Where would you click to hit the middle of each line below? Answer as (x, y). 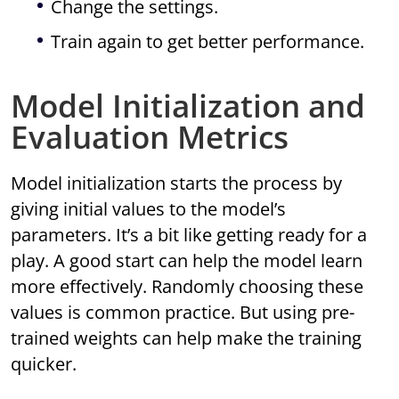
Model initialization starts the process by (177, 183)
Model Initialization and (188, 106)
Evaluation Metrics (150, 137)
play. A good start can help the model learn (187, 261)
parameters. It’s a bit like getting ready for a (189, 235)
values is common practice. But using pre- (183, 313)
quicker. (44, 364)
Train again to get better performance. (208, 42)
